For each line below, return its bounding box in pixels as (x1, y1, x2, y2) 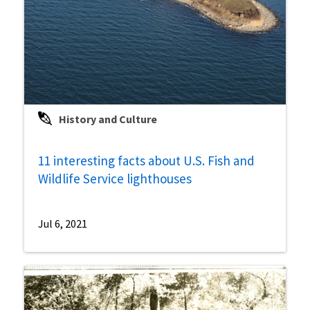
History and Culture (59, 111, 157, 126)
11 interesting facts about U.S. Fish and (38, 152, 255, 169)
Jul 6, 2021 (38, 216, 87, 230)
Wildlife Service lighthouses (38, 170, 192, 187)
